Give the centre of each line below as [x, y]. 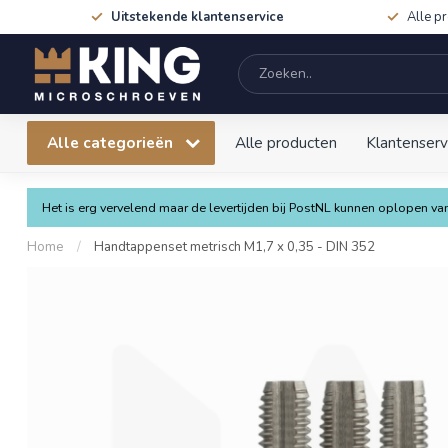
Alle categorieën [112, 142]
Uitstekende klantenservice [197, 17]
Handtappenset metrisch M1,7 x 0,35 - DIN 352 [234, 247]
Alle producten [286, 142]
